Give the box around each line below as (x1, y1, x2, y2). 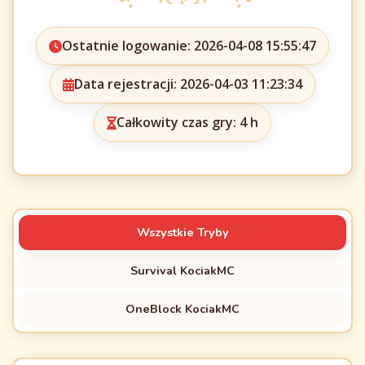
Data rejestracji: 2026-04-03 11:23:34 (74, 75, 302, 93)
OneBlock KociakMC (125, 301, 240, 317)
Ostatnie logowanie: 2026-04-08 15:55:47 (62, 37, 316, 55)
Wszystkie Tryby (136, 224, 229, 240)
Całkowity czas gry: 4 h (117, 113, 258, 131)
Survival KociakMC (130, 262, 235, 279)
